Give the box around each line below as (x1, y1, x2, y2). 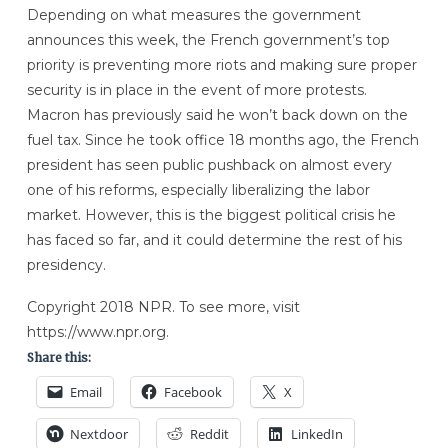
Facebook (163, 383, 222, 402)
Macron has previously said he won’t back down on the (26, 106, 408, 125)
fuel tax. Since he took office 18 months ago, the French (26, 131, 419, 150)
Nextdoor (69, 425, 128, 444)
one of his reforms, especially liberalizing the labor (26, 181, 370, 200)
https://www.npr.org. (26, 323, 169, 342)
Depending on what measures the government (26, 6, 361, 25)
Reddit (189, 425, 229, 444)
